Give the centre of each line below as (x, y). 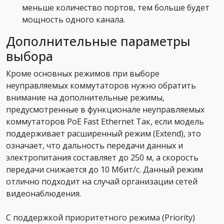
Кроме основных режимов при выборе (83, 74)
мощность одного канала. (73, 20)
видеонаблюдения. (43, 194)
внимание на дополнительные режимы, (85, 98)
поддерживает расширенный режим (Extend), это (103, 134)
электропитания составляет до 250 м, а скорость (102, 158)
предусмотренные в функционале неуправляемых (105, 110)
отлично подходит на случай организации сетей (102, 182)
